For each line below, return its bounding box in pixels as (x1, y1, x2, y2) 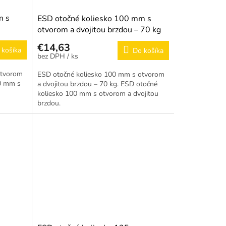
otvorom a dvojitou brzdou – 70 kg (37, 24, 161, 35)
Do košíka (132, 45, 163, 55)
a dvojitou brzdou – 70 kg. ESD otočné (37, 79, 157, 89)
